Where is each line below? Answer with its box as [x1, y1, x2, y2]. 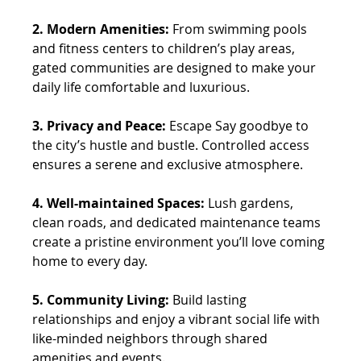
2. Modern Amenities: [32, 19, 170, 38]
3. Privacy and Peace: [32, 116, 170, 135]
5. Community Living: [32, 290, 173, 309]
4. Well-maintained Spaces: [32, 193, 205, 212]
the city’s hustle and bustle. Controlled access [32, 135, 313, 154]
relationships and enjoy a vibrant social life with [32, 309, 324, 328]
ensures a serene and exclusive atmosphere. [32, 155, 307, 173]
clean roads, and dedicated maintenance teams [32, 213, 325, 231]
